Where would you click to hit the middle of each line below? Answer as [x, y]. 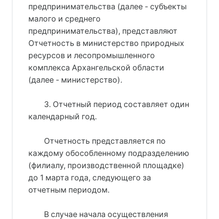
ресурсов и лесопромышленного [92, 55]
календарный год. [63, 116]
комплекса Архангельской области [96, 67]
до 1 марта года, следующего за [90, 177]
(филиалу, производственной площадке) [106, 165]
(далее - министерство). [75, 80]
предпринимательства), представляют [103, 31]
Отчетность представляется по [105, 141]
